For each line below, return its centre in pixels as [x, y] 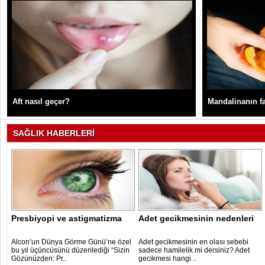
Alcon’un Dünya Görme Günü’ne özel [71, 242]
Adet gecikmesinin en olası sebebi [193, 242]
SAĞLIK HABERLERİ [54, 133]
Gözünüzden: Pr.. [39, 258]
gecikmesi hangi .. [167, 258]
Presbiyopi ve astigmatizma [67, 218]
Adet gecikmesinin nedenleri [196, 218]
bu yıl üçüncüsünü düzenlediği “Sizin [70, 250]
